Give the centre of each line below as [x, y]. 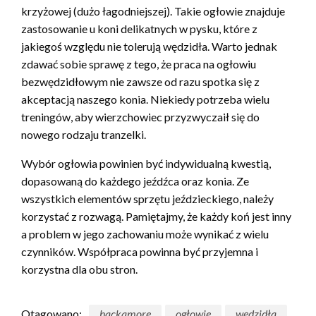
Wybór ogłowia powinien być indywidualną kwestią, [146, 163]
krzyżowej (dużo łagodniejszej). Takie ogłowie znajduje [153, 11]
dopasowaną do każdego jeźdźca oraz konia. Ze [135, 181]
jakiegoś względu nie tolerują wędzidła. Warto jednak [149, 46]
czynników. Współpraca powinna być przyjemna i [140, 251]
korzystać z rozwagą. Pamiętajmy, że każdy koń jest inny [156, 216]
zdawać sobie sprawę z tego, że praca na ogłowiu [139, 63]
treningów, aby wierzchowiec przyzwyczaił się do [140, 116]
